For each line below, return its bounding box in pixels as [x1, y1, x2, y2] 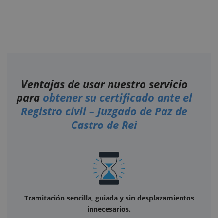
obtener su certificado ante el [42, 90, 192, 105]
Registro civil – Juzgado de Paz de [21, 103, 188, 118]
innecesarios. [87, 204, 131, 214]
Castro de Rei [71, 117, 138, 132]
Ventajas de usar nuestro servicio [20, 76, 188, 91]
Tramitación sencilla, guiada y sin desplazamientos [24, 193, 194, 203]
